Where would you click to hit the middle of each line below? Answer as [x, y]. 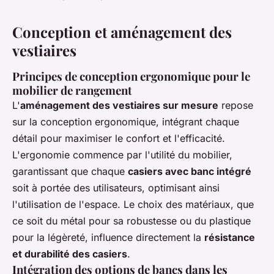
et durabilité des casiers [70, 254]
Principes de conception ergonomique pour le [131, 76]
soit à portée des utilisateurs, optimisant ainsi [116, 188]
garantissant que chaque [70, 171]
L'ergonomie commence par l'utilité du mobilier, [122, 155]
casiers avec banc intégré [190, 171]
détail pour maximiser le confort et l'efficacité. [119, 138]
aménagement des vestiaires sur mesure [119, 105]
